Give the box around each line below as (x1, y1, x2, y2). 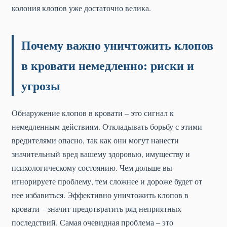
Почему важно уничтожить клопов (21, 36, 213, 54)
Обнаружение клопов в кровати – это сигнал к (12, 107, 174, 119)
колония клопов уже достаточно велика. (12, 3, 151, 14)
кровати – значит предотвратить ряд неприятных (12, 203, 181, 214)
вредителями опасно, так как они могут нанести (12, 135, 179, 146)
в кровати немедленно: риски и (21, 56, 194, 74)
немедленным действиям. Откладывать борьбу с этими (12, 121, 202, 132)
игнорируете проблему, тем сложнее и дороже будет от (12, 176, 202, 187)
